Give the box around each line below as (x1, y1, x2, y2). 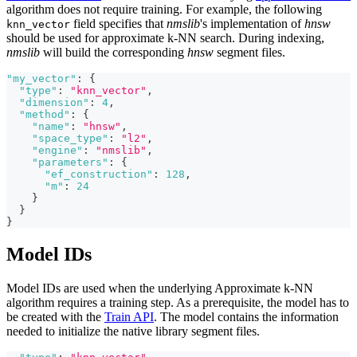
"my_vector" (6, 73, 76, 85)
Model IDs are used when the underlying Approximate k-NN (6, 280, 313, 295)
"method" (19, 108, 70, 121)
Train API (104, 309, 154, 324)
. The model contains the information (154, 309, 339, 324)
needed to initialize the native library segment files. (6, 324, 260, 338)
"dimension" (19, 96, 89, 109)
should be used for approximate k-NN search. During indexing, (6, 31, 324, 45)
